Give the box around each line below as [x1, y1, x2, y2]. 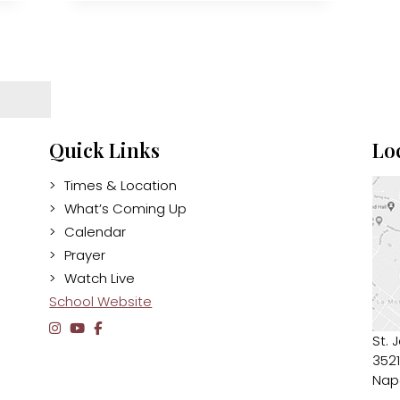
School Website [49, 291, 153, 311]
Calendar [64, 221, 127, 241]
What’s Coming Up [64, 198, 187, 218]
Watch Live [64, 268, 136, 287]
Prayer [64, 245, 106, 264]
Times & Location [64, 175, 178, 195]
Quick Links [49, 136, 161, 163]
